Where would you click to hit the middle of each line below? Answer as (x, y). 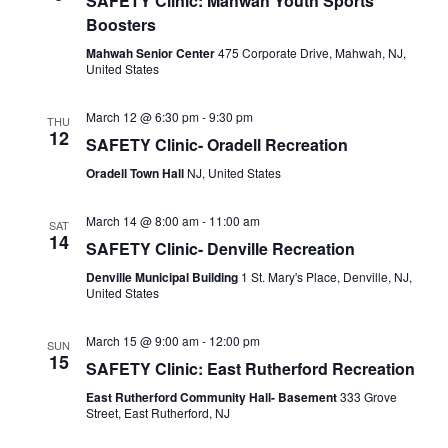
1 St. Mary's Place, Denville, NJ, (326, 277)
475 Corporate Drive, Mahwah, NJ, (311, 53)
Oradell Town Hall (136, 173)
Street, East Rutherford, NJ (157, 413)
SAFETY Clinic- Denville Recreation (220, 249)
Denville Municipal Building (163, 277)
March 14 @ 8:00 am (142, 221)
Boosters (120, 25)
